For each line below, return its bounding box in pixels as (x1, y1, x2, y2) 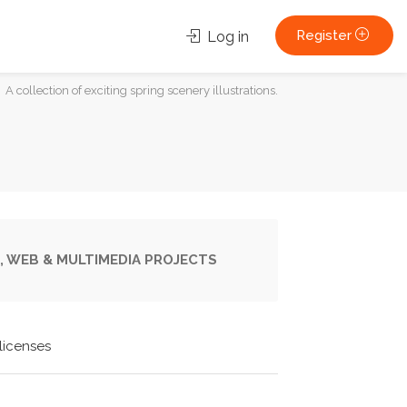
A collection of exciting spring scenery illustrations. (5, 83, 278, 97)
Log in (203, 28, 249, 45)
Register (296, 27, 355, 44)
